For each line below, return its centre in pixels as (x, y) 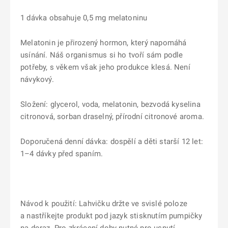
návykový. (37, 79)
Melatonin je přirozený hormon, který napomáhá (104, 43)
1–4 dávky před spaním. (62, 154)
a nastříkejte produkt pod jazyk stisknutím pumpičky (111, 216)
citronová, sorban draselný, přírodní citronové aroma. (112, 117)
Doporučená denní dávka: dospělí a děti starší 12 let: (112, 141)
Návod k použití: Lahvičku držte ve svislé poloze (104, 204)
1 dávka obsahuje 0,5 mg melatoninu (84, 18)
